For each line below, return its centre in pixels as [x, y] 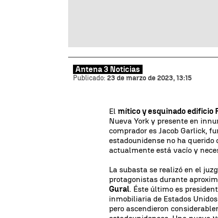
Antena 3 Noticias [108, 69]
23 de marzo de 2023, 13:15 [149, 78]
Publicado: [90, 78]
